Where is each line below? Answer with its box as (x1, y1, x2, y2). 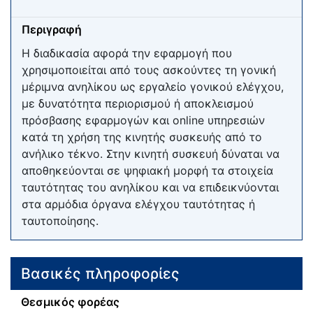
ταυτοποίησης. (22, 214, 99, 228)
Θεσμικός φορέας (21, 295, 119, 310)
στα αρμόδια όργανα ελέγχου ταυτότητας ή (22, 197, 255, 212)
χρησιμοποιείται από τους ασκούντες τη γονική (22, 63, 276, 78)
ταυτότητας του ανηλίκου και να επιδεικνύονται (22, 180, 279, 195)
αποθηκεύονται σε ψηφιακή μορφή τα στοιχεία (22, 163, 273, 178)
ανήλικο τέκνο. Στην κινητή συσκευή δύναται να (22, 147, 279, 161)
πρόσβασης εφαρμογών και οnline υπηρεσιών (22, 113, 265, 128)
